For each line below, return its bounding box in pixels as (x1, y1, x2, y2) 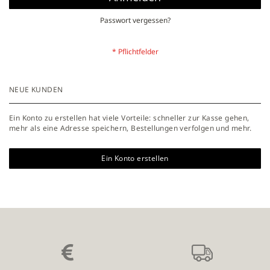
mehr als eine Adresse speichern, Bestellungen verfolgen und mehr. (9, 123, 251, 133)
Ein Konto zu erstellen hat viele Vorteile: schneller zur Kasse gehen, (9, 113, 250, 123)
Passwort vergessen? (99, 15, 171, 25)
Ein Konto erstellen (101, 153, 169, 163)
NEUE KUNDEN (9, 84, 63, 95)
